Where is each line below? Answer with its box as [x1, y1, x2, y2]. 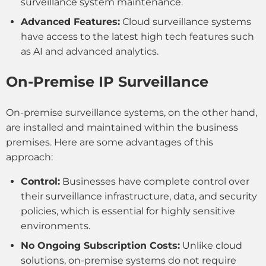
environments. [21, 220, 90, 232]
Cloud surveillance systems [120, 16, 251, 28]
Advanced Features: [21, 16, 120, 28]
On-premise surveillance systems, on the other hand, [6, 107, 257, 119]
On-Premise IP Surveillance [6, 73, 208, 91]
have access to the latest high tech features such [21, 31, 254, 43]
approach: [6, 151, 53, 163]
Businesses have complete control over [60, 176, 249, 188]
